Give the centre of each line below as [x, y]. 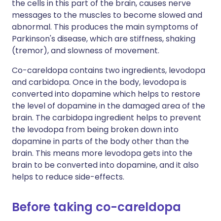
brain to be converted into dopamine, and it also [105, 165]
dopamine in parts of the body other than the [100, 141]
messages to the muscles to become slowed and [107, 15]
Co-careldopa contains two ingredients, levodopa [109, 70]
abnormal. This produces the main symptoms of [105, 27]
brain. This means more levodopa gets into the [102, 153]
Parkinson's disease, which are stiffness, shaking [104, 39]
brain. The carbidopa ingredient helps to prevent [107, 118]
